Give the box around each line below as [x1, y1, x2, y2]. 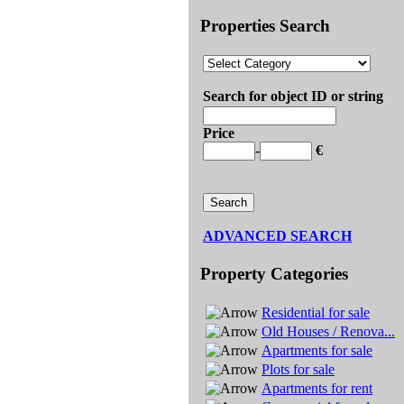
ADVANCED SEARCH [203, 228, 352, 244]
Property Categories [200, 264, 348, 284]
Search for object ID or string [203, 88, 383, 105]
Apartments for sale [262, 342, 372, 358]
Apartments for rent [262, 380, 372, 396]
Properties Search [200, 15, 330, 35]
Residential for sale [262, 304, 370, 320]
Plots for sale [262, 361, 335, 377]
